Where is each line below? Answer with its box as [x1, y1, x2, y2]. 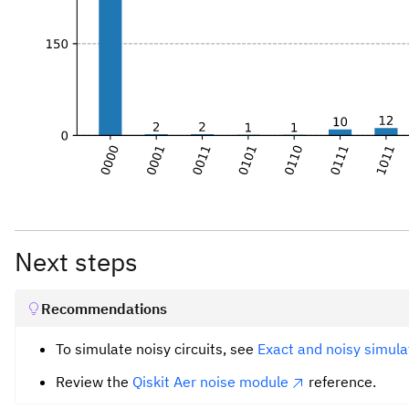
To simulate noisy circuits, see [56, 340, 257, 359]
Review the [56, 372, 132, 392]
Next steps [15, 245, 138, 279]
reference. [305, 372, 376, 392]
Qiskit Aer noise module [132, 372, 288, 392]
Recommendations [41, 299, 167, 319]
